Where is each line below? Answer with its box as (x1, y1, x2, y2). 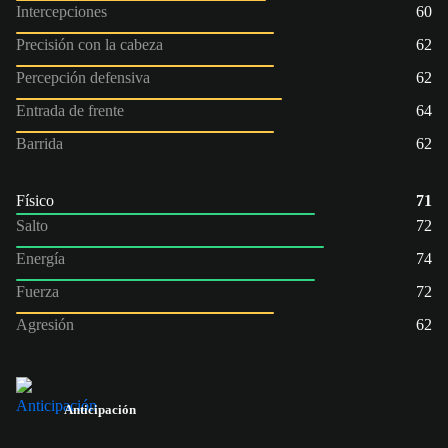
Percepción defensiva (16, 68, 150, 86)
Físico (16, 191, 54, 209)
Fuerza (16, 282, 59, 300)
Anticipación (64, 401, 136, 417)
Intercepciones (16, 2, 107, 20)
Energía (16, 249, 65, 267)
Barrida (16, 134, 63, 152)
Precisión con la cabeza (16, 35, 163, 53)
